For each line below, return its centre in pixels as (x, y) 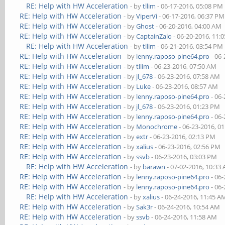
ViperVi (147, 16)
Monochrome (157, 127)
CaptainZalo (154, 36)
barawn (154, 167)
